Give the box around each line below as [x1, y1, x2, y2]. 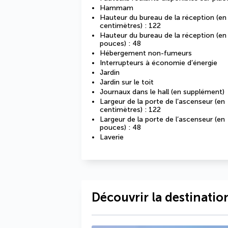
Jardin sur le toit [100, 78, 154, 87]
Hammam [100, 4, 133, 12]
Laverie [100, 133, 124, 141]
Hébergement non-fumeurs [100, 49, 192, 58]
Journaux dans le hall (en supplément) [100, 88, 224, 96]
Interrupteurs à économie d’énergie [100, 59, 217, 67]
